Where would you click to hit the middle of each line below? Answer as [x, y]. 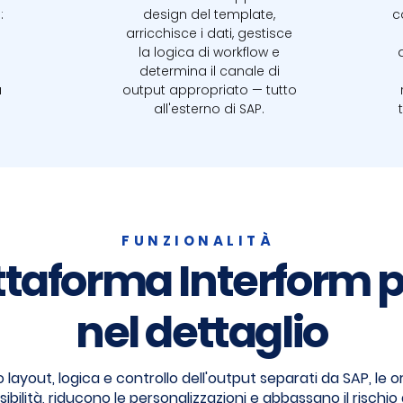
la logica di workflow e [209, 52]
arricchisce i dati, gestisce [209, 33]
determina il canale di [209, 71]
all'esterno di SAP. [209, 109]
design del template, [209, 14]
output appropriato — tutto [209, 90]
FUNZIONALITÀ [198, 241]
